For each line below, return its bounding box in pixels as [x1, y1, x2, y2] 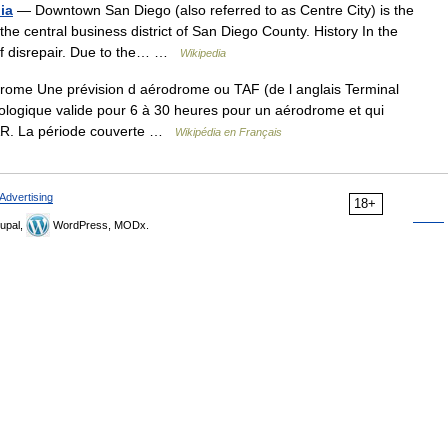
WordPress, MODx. [50, 219, 149, 231]
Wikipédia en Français [175, 126, 282, 138]
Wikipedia [180, 47, 226, 59]
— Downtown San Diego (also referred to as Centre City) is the [13, 2, 414, 18]
